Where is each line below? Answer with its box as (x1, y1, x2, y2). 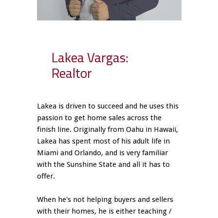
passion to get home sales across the (37, 113, 162, 123)
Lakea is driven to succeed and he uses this (37, 102, 179, 111)
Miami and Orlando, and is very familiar (37, 148, 168, 158)
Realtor (52, 63, 92, 83)
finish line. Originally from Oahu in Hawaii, (37, 125, 179, 134)
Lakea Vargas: (52, 47, 129, 68)
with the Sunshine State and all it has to (37, 160, 170, 169)
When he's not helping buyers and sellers (37, 195, 174, 204)
